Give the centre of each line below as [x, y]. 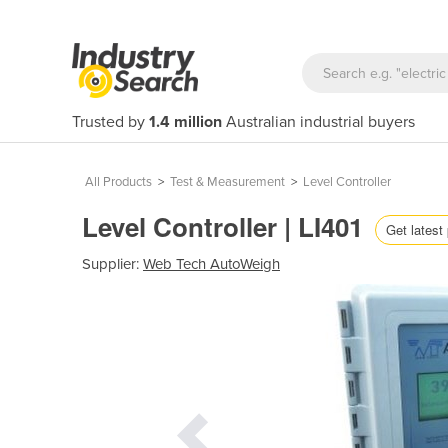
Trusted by [110, 122]
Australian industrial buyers [318, 122]
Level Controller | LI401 [226, 226]
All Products [118, 182]
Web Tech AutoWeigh [211, 263]
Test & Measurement [227, 182]
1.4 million [185, 122]
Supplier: [112, 263]
